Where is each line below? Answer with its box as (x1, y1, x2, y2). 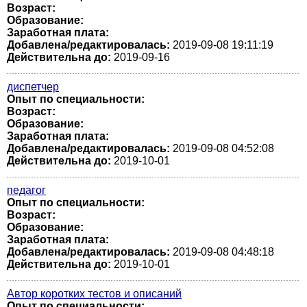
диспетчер (7, 81, 59, 93)
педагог (7, 184, 46, 196)
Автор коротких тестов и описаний (7, 288, 182, 299)
